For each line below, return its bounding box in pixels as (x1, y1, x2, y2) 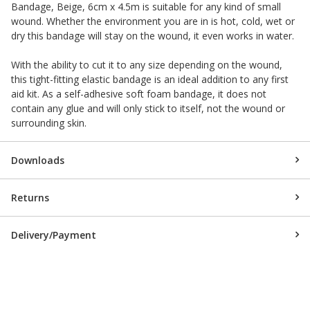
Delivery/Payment (11, 228, 96, 241)
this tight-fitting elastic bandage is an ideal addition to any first (11, 72, 289, 86)
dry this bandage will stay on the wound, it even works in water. (11, 28, 294, 42)
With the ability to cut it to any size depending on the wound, (11, 57, 282, 71)
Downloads (11, 153, 64, 167)
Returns (11, 190, 49, 204)
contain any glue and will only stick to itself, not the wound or (11, 101, 285, 115)
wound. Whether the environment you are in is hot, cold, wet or (11, 14, 295, 28)
